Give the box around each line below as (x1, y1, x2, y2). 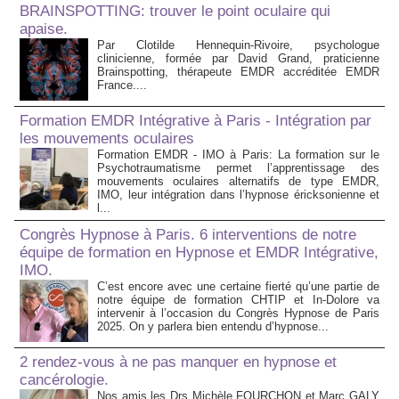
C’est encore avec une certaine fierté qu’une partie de (97, 280, 379, 294)
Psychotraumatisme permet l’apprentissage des (97, 161, 379, 175)
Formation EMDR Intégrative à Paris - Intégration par (20, 112, 371, 130)
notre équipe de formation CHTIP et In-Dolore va (97, 293, 379, 307)
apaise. (20, 20, 68, 38)
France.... (97, 78, 147, 93)
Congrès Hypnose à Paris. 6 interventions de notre (20, 226, 356, 244)
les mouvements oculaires (20, 130, 194, 148)
